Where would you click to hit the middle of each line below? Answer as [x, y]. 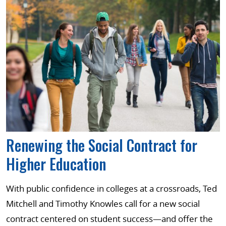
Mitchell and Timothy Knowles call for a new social [103, 203]
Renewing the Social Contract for [102, 145]
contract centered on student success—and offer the [109, 218]
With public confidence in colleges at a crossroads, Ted [111, 188]
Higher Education [56, 163]
